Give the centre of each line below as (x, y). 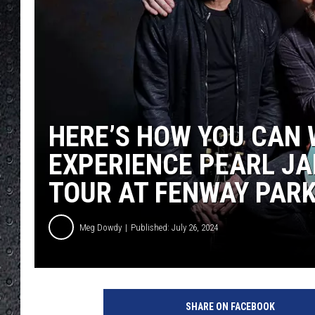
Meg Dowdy (101, 227)
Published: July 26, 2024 (174, 227)
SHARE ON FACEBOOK (230, 307)
